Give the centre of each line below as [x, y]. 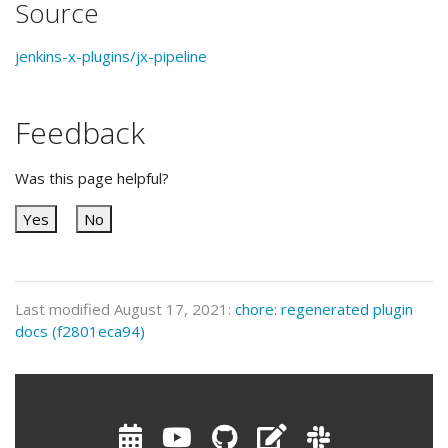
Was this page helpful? [92, 177]
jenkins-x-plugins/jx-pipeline [111, 55]
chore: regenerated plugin [324, 308]
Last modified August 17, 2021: [125, 308]
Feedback [80, 132]
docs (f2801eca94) [80, 330]
